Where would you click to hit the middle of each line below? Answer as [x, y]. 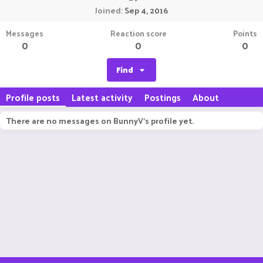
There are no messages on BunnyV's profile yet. [100, 121]
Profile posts [33, 97]
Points [245, 33]
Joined [108, 10]
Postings [163, 97]
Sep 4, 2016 [146, 10]
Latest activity [102, 97]
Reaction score [138, 33]
